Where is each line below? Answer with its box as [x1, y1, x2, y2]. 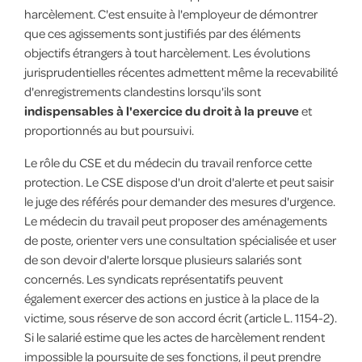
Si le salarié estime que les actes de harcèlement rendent [23, 329, 325, 346]
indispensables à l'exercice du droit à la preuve [23, 103, 299, 120]
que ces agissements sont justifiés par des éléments [23, 25, 301, 42]
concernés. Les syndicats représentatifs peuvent [23, 271, 283, 288]
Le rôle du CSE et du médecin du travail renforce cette [23, 154, 312, 171]
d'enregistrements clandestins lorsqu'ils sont [23, 83, 261, 100]
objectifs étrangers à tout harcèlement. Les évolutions [23, 44, 310, 61]
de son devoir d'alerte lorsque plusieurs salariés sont [23, 251, 301, 268]
